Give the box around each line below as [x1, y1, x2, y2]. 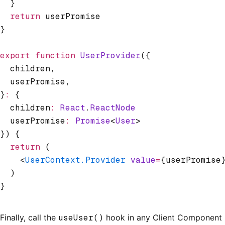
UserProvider [75, 50, 141, 61]
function [30, 50, 75, 61]
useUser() [58, 212, 103, 223]
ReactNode [90, 102, 136, 113]
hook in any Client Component [103, 212, 222, 222]
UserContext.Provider [25, 154, 126, 165]
